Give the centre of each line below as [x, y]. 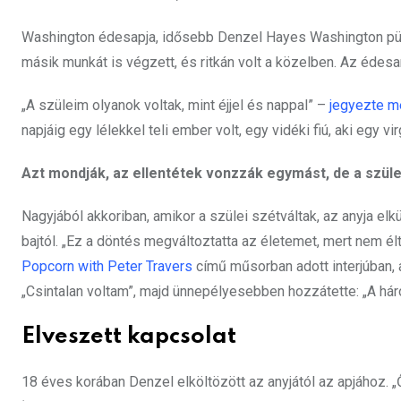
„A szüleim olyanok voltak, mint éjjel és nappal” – [174, 106]
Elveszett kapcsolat [129, 337]
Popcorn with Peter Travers [107, 267]
